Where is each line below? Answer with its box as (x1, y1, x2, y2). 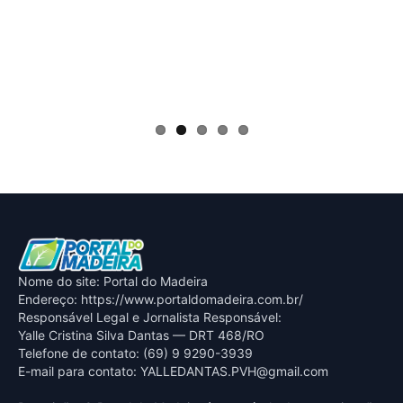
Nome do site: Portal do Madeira (18, 273, 208, 290)
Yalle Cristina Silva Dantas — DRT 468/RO (18, 327, 264, 344)
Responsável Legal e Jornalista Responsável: (18, 309, 282, 326)
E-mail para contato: (18, 363, 140, 380)
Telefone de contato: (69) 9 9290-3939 (18, 345, 253, 362)
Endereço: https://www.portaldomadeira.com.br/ (18, 291, 303, 308)
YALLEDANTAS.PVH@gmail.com (140, 363, 328, 380)
